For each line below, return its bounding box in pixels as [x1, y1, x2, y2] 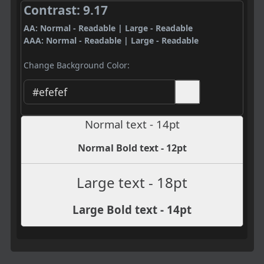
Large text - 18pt [77, 172, 187, 192]
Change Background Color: [23, 60, 130, 71]
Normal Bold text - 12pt [77, 141, 187, 154]
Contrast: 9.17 [23, 2, 108, 18]
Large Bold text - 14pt [72, 202, 192, 217]
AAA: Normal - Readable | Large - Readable [23, 35, 199, 46]
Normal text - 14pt [84, 116, 180, 131]
